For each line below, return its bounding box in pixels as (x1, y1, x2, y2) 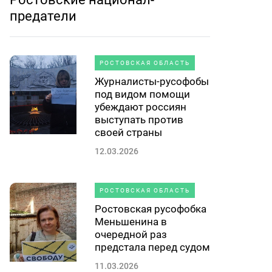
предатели (10, 8, 76, 24)
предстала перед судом (95, 241, 210, 253)
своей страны (95, 126, 162, 138)
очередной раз (95, 228, 167, 240)
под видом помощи (95, 88, 190, 100)
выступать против (95, 114, 183, 126)
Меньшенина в (95, 216, 167, 228)
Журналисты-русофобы (95, 75, 209, 87)
